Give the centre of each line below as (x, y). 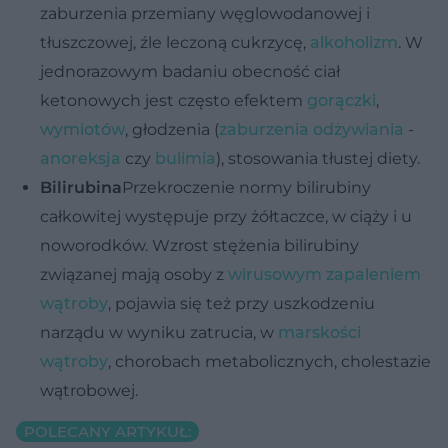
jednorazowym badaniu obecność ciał (190, 71)
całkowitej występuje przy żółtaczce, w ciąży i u (226, 216)
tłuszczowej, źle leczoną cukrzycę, (175, 42)
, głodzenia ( (172, 129)
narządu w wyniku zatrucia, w (159, 332)
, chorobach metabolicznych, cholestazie (269, 361)
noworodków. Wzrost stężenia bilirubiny (199, 245)
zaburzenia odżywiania (311, 129)
